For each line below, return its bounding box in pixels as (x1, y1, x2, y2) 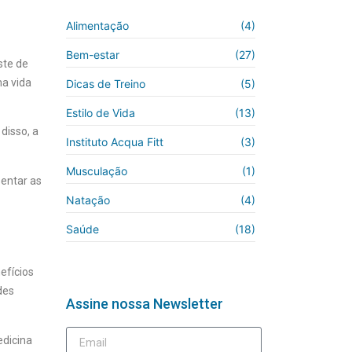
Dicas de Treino (66, 77, 145, 90)
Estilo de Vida (66, 106, 135, 119)
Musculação (66, 164, 127, 178)
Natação (66, 193, 110, 207)
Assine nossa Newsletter (66, 295, 223, 312)
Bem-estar (66, 48, 119, 61)
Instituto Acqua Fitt (66, 135, 163, 148)
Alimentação (66, 19, 129, 32)
